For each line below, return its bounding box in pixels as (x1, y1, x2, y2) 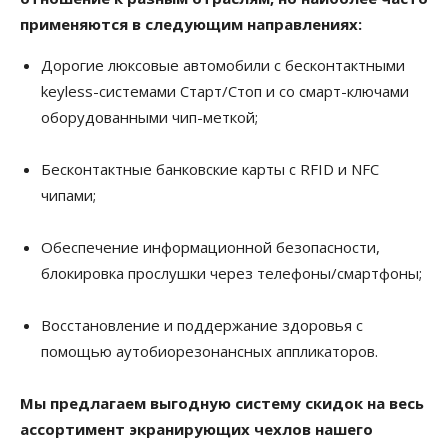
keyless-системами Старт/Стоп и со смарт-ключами (41, 81, 409, 102)
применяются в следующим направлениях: (20, 14, 362, 35)
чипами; (41, 185, 96, 206)
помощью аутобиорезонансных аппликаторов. (41, 341, 378, 362)
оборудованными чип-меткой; (41, 107, 258, 128)
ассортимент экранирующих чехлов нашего (20, 419, 373, 440)
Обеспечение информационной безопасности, (41, 237, 380, 258)
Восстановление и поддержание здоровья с (41, 315, 363, 336)
